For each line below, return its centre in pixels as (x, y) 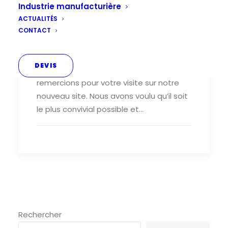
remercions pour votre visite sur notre (108, 82)
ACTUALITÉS (38, 19)
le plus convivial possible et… (90, 109)
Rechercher (40, 215)
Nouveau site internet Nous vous (98, 69)
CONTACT (35, 30)
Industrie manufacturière (70, 6)
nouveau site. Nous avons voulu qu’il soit (112, 96)
